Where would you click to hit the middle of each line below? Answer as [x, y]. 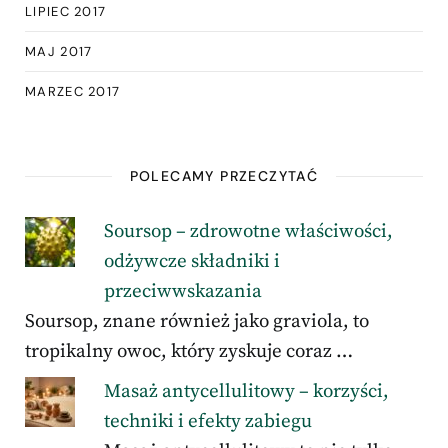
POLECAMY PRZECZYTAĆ [224, 175]
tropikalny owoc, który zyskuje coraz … [189, 351]
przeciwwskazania [182, 291]
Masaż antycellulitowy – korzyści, [246, 391]
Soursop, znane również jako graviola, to [197, 321]
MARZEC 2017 [73, 91]
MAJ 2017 [59, 51]
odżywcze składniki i [191, 261]
